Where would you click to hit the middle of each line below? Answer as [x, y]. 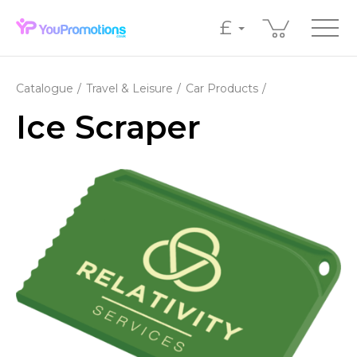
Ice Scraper [108, 127]
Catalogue [45, 88]
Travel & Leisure [129, 88]
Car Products [222, 88]
